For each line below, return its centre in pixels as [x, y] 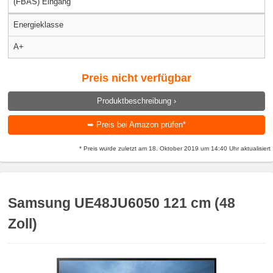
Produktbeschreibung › [136, 101]
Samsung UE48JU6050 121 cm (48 [122, 203]
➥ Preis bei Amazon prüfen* [136, 124]
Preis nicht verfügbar [136, 78]
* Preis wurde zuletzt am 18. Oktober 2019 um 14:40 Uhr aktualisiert [175, 149]
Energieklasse [38, 25]
